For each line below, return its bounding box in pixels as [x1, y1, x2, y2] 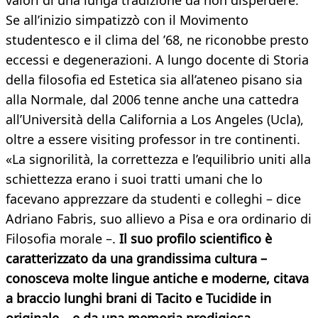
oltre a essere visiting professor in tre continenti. [6, 131, 300, 148]
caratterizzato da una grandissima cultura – [6, 250, 267, 268]
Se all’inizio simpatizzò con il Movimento [6, 11, 248, 29]
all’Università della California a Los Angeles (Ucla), [6, 111, 304, 128]
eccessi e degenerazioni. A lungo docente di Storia [6, 51, 309, 69]
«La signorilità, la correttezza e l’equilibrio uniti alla [6, 150, 311, 168]
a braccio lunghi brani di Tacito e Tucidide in [6, 290, 271, 307]
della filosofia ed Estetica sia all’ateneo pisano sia [6, 71, 302, 89]
